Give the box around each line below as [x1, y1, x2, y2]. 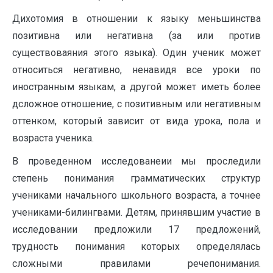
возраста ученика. [12, 132, 94, 144]
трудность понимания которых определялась [12, 241, 261, 252]
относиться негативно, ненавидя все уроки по [12, 64, 261, 76]
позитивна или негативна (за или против [12, 30, 261, 41]
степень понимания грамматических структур [12, 172, 261, 184]
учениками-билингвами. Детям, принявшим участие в [12, 207, 261, 218]
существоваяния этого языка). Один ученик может [12, 47, 261, 58]
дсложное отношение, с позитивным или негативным [12, 98, 261, 110]
